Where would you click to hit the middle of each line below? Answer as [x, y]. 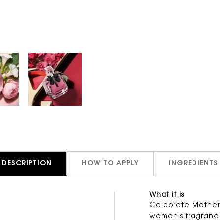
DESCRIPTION [27, 163]
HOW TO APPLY [110, 163]
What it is [167, 195]
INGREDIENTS [193, 163]
